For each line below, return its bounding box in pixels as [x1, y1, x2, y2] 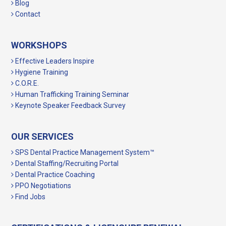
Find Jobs [14, 193, 46, 201]
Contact [14, 10, 41, 19]
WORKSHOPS [11, 40, 68, 51]
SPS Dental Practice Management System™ [14, 148, 155, 157]
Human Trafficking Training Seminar [14, 90, 130, 99]
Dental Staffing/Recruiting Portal [14, 159, 119, 168]
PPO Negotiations [14, 182, 72, 190]
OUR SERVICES [11, 131, 74, 142]
